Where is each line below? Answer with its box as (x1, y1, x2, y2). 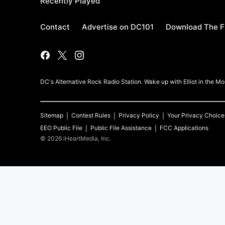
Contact (40, 22, 70, 32)
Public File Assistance (90, 124, 152, 132)
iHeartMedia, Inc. (63, 135, 111, 142)
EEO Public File (40, 124, 82, 132)
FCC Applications (160, 124, 208, 132)
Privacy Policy (119, 111, 159, 119)
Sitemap (40, 111, 63, 119)
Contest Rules (71, 111, 110, 119)
